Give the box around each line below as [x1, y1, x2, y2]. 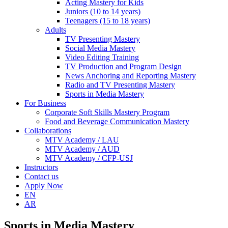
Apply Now [24, 181, 63, 190]
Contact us [24, 172, 59, 181]
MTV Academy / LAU [45, 135, 119, 145]
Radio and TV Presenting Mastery [65, 80, 175, 90]
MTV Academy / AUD [45, 145, 120, 154]
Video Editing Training [65, 53, 139, 62]
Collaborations [24, 126, 71, 135]
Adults [45, 25, 66, 35]
